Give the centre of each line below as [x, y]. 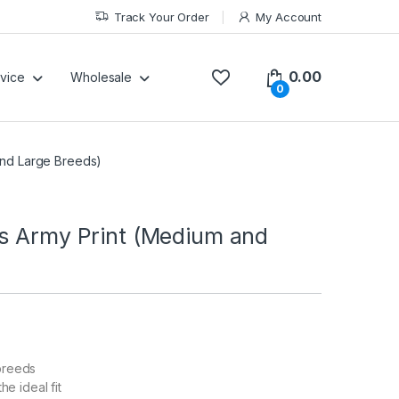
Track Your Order [161, 16]
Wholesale [102, 77]
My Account [289, 16]
